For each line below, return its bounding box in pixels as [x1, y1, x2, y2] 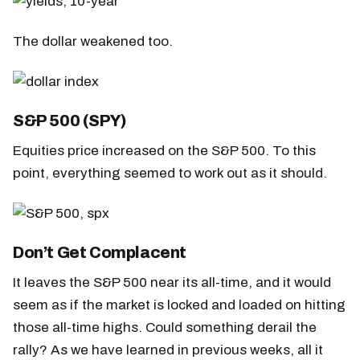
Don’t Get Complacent [13, 243, 187, 261]
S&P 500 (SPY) [13, 112, 126, 129]
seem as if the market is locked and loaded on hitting [13, 297, 346, 313]
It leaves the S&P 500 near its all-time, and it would [13, 274, 331, 290]
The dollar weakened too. [13, 33, 173, 49]
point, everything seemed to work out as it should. [13, 165, 327, 181]
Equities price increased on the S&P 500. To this [13, 142, 316, 158]
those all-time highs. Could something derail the [13, 319, 317, 335]
